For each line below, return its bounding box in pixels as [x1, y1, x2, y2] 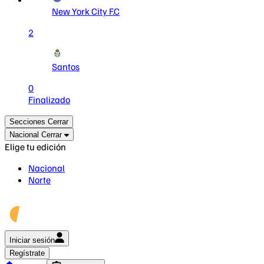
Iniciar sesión [9, 236, 55, 245]
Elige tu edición [5, 141, 66, 153]
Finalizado [28, 94, 70, 105]
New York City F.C [52, 5, 120, 17]
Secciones [9, 117, 45, 126]
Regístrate [9, 249, 45, 258]
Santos [52, 61, 80, 72]
